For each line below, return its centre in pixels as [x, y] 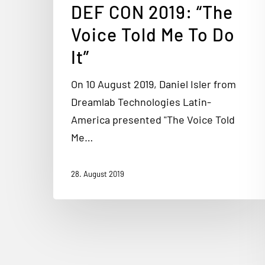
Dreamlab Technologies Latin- [141, 102]
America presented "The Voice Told [153, 119]
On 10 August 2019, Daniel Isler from [153, 84]
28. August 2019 [98, 174]
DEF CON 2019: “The [152, 12]
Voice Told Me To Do [153, 34]
